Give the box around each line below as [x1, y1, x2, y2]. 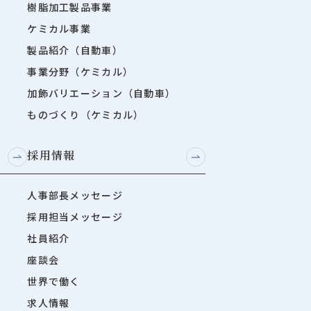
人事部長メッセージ [27, 188, 123, 202]
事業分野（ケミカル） [27, 65, 134, 78]
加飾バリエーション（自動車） [27, 86, 176, 100]
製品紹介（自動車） [27, 43, 123, 57]
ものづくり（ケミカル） [27, 108, 144, 121]
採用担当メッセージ [27, 210, 123, 224]
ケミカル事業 [27, 22, 91, 35]
